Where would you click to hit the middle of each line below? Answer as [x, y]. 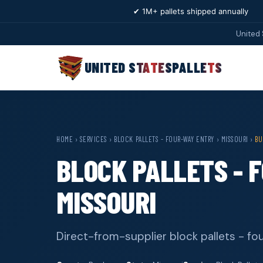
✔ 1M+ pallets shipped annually [191, 11]
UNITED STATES [129, 67]
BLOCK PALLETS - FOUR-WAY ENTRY [164, 139]
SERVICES [93, 139]
